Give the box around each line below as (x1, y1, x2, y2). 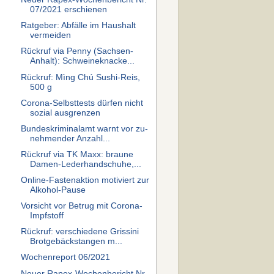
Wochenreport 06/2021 (20, 253, 110, 262)
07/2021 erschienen (29, 5, 107, 15)
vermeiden (29, 31, 71, 40)
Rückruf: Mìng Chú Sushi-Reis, (20, 72, 140, 82)
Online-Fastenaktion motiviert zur (20, 176, 149, 185)
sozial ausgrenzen (29, 108, 100, 117)
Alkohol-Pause (29, 185, 86, 194)
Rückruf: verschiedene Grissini (20, 227, 139, 237)
